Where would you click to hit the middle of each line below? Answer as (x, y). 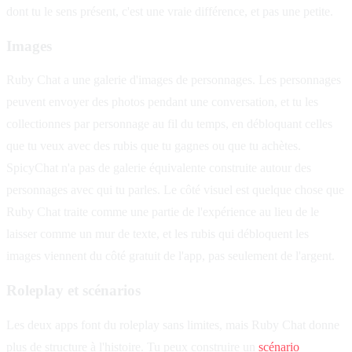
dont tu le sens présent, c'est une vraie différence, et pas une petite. (170, 11)
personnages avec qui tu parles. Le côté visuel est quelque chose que (175, 190)
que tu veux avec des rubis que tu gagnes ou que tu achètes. (154, 146)
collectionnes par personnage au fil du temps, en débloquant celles (169, 124)
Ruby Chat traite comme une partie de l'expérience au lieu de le (163, 212)
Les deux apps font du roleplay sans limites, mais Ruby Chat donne (173, 324)
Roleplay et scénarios (73, 291)
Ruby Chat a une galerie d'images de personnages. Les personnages (174, 80)
